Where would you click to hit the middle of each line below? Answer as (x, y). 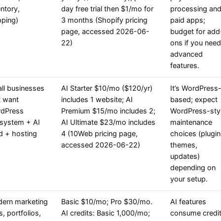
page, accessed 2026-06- (105, 32)
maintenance (191, 123)
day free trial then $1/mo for (107, 9)
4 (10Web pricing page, (99, 134)
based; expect (194, 100)
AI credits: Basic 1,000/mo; (106, 213)
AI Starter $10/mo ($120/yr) (107, 89)
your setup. (189, 179)
